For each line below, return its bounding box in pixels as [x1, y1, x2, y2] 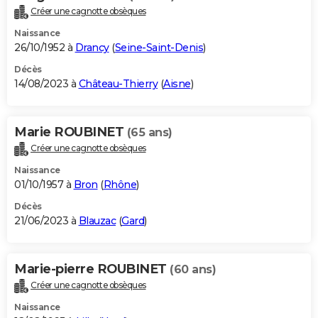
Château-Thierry [78, 77, 158, 91]
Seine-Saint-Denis [114, 41, 203, 55]
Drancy [75, 41, 109, 55]
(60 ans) [170, 263, 216, 277]
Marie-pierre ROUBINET [14, 261, 170, 278]
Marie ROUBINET [14, 124, 127, 141]
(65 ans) [126, 126, 172, 140]
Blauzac [78, 214, 116, 228]
